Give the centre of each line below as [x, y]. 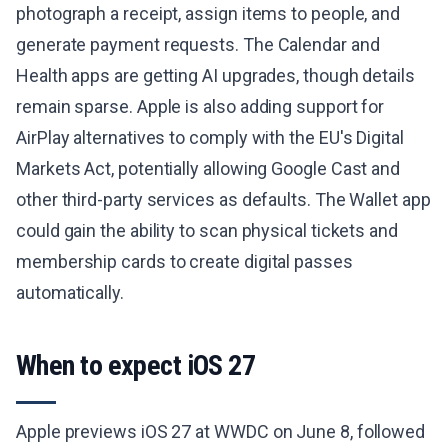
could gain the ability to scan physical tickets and [207, 230]
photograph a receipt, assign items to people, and [208, 13]
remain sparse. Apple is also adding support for [200, 106]
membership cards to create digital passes [184, 261]
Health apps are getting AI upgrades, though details [215, 75]
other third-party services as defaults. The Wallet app [223, 199]
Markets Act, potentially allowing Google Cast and [208, 168]
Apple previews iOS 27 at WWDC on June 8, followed [221, 431]
